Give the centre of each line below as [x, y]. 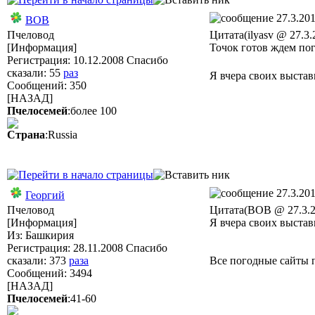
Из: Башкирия [40, 235]
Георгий [45, 195]
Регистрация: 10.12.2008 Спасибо [88, 60]
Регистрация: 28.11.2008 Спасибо [87, 248]
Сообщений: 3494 [50, 273]
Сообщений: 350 [47, 85]
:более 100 [92, 111]
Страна [26, 135]
